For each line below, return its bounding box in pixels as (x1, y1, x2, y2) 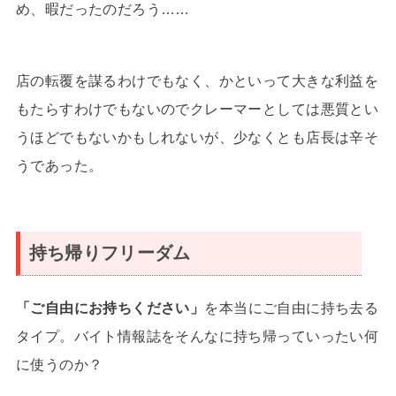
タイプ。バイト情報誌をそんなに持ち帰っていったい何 (15, 328, 379, 344)
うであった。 (15, 157, 103, 174)
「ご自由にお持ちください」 (15, 300, 205, 316)
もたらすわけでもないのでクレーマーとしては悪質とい (15, 101, 379, 118)
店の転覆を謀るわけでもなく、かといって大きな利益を (15, 72, 379, 89)
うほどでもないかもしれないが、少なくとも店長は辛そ (15, 129, 379, 146)
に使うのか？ (15, 356, 103, 372)
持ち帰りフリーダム (28, 243, 191, 263)
